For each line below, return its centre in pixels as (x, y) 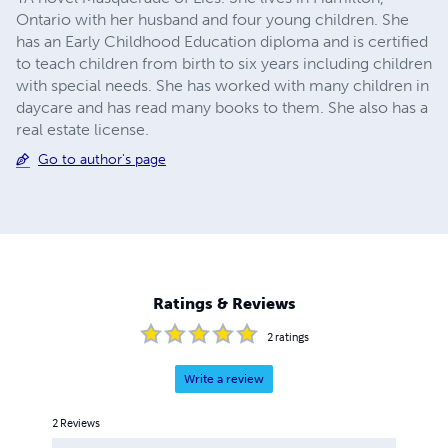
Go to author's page (102, 159)
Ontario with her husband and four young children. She (212, 19)
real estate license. (82, 129)
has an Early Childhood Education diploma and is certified (222, 41)
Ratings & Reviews (224, 304)
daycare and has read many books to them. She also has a (222, 107)
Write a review (224, 379)
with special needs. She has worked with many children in (222, 85)
